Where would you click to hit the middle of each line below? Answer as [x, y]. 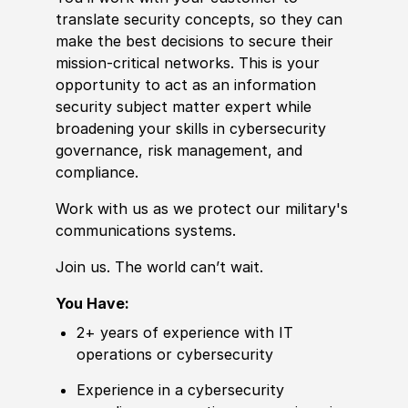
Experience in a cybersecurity [181, 390]
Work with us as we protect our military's [201, 208]
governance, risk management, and [178, 150]
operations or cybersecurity [175, 354]
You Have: [94, 303]
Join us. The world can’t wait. [161, 266]
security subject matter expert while [183, 106]
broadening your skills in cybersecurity [190, 128]
